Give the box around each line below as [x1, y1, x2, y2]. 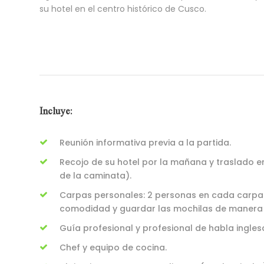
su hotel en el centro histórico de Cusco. [39, 3, 206, 15]
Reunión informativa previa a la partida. [60, 137, 231, 148]
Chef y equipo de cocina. [60, 242, 167, 253]
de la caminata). [60, 170, 131, 181]
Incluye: [39, 104, 72, 117]
